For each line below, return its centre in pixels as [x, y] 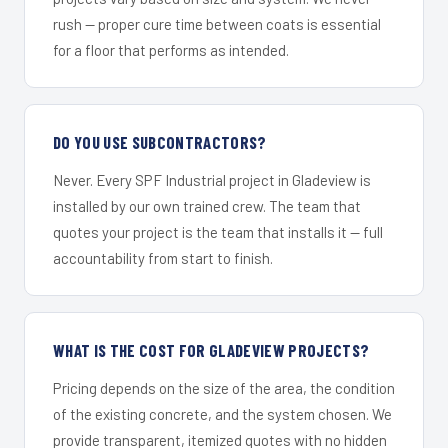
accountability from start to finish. [163, 257]
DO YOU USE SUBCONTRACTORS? [160, 141]
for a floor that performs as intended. [171, 49]
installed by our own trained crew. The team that [207, 205]
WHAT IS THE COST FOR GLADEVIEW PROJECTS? [211, 349]
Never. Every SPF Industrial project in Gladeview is [212, 179]
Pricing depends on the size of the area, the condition [224, 387]
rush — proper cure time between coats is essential [217, 23]
